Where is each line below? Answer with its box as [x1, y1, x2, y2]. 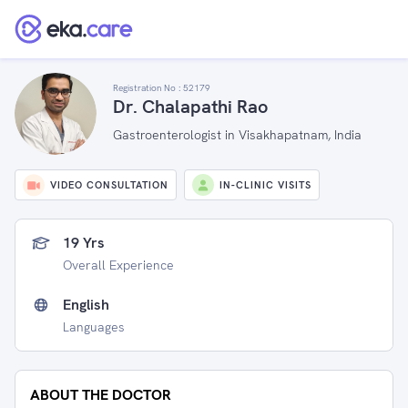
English [63, 295, 109, 314]
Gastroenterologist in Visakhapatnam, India [113, 126, 362, 143]
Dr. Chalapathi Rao [113, 94, 268, 118]
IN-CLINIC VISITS [219, 178, 311, 191]
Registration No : [113, 81, 183, 94]
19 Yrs [63, 233, 105, 252]
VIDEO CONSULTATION [50, 178, 168, 191]
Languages [63, 319, 125, 335]
